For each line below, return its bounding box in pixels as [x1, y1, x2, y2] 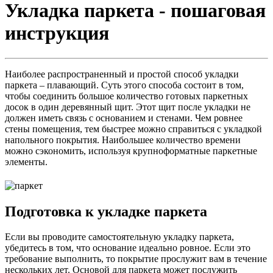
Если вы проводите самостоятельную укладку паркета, [5, 232, 234, 243]
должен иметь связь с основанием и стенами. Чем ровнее [5, 112, 243, 123]
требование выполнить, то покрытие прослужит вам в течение [5, 253, 267, 264]
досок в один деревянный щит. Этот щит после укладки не [5, 101, 250, 112]
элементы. [5, 156, 48, 167]
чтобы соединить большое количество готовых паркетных [5, 90, 248, 101]
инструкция [5, 22, 109, 44]
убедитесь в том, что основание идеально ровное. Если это [5, 243, 250, 253]
